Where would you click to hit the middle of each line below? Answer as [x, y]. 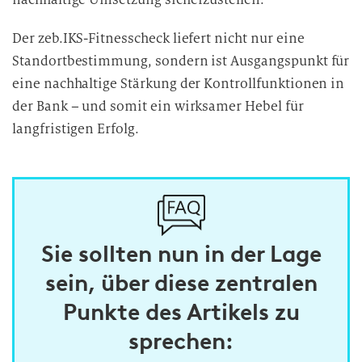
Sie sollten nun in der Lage [181, 254]
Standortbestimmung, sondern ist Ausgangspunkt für [181, 61]
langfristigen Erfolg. [76, 129]
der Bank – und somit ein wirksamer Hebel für [158, 106]
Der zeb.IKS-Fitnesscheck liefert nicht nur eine [158, 38]
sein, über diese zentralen [181, 283]
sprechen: [181, 341]
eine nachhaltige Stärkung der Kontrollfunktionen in [179, 84]
